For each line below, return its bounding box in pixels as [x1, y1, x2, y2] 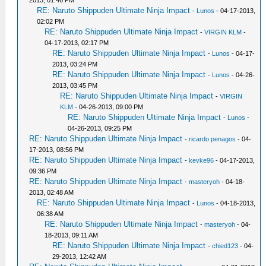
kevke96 [189, 156, 214, 164]
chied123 [212, 242, 239, 249]
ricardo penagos [189, 135, 236, 142]
